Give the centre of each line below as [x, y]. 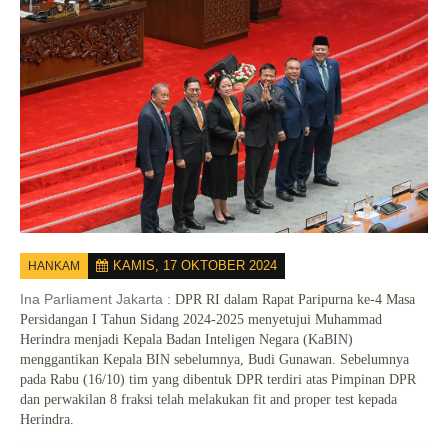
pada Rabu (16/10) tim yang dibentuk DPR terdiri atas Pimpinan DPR [218, 379]
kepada [377, 399]
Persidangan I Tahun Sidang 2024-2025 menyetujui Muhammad [201, 319]
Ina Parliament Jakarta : [97, 298]
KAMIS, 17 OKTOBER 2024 [195, 265]
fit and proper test [305, 399]
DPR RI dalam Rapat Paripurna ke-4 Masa [295, 299]
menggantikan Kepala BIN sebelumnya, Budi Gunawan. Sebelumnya [214, 359]
